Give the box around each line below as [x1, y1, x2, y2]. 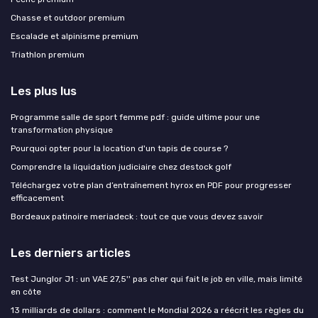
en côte [11, 286, 41, 297]
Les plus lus [11, 83, 77, 98]
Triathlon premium [11, 49, 84, 60]
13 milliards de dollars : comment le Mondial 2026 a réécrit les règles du [11, 305, 304, 315]
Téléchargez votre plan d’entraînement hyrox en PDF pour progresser [11, 180, 292, 190]
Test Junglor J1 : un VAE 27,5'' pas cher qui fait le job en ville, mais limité [11, 273, 302, 284]
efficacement [11, 192, 64, 203]
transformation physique [11, 124, 113, 135]
